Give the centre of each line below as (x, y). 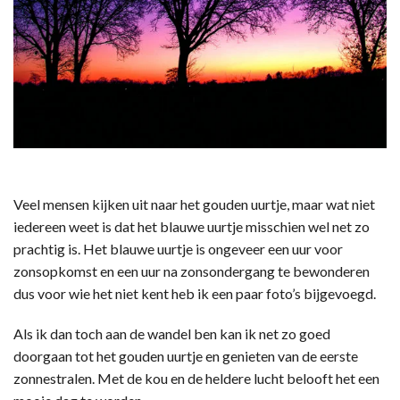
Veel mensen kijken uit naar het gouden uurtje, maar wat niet (194, 204)
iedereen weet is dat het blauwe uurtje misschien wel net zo (192, 227)
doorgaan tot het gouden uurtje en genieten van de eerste (186, 356)
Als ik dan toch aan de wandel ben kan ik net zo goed (172, 334)
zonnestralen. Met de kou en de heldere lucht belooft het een (196, 379)
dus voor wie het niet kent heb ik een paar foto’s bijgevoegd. (195, 294)
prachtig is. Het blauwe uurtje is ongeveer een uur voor (178, 249)
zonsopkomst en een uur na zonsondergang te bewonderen (192, 271)
